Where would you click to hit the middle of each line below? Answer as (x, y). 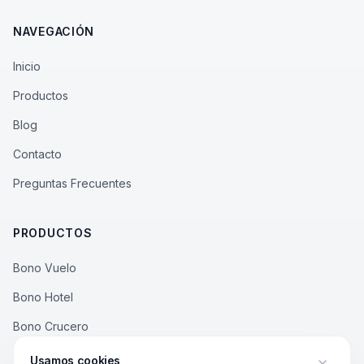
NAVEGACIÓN (54, 31)
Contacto (37, 154)
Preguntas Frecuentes (72, 183)
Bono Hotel (43, 297)
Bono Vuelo (45, 268)
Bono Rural (42, 355)
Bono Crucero (51, 326)
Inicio (27, 66)
